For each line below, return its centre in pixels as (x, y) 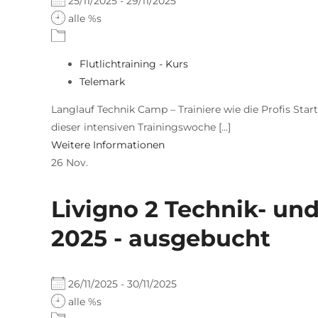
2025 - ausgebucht (161, 238)
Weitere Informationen (108, 144)
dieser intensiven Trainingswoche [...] (141, 127)
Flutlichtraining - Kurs (134, 64)
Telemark (102, 81)
